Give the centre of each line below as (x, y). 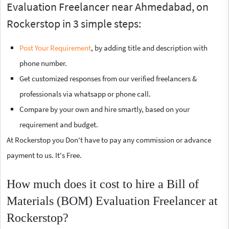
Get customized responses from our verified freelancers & (108, 78)
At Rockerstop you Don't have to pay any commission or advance (109, 140)
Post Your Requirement (55, 48)
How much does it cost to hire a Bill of (103, 184)
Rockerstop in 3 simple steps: (74, 23)
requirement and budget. (59, 124)
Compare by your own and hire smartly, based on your (105, 109)
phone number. (43, 63)
